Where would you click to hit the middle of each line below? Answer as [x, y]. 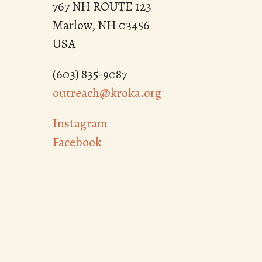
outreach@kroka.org [107, 93]
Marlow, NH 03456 [101, 25]
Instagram [80, 124]
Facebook [77, 142]
